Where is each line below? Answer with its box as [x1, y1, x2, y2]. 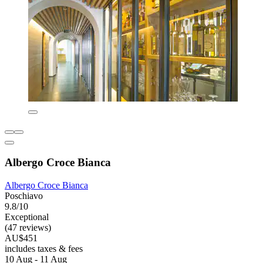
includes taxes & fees [5, 243, 83, 254]
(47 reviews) [5, 222, 51, 232]
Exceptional [5, 211, 49, 222]
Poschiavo [5, 190, 43, 201]
